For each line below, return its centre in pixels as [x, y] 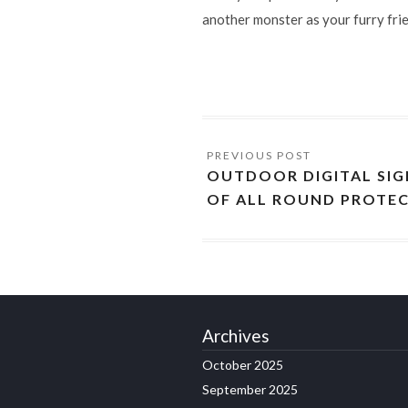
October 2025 [243, 364]
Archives [236, 335]
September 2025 [250, 389]
